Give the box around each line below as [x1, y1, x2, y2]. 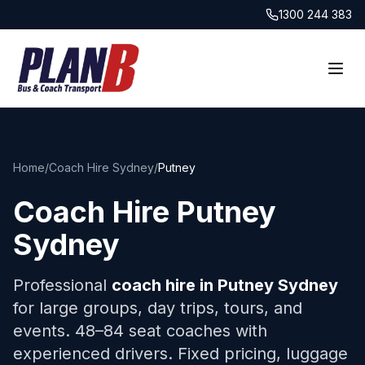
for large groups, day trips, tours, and [13, 298, 302, 318]
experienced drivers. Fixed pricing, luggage [13, 344, 348, 363]
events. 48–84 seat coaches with [13, 321, 267, 341]
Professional [13, 275, 112, 295]
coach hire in [112, 275, 218, 295]
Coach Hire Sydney [49, 161, 154, 174]
